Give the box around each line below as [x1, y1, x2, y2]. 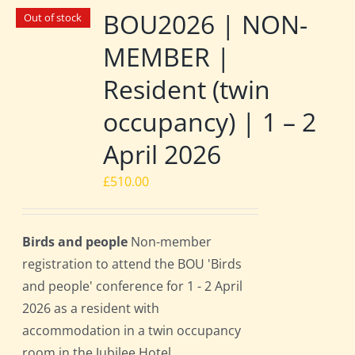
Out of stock [24, 10, 82, 25]
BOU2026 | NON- [103, 7, 308, 42]
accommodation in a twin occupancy [22, 322, 242, 340]
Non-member [128, 233, 212, 251]
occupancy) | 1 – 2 [103, 105, 317, 139]
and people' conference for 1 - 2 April [22, 277, 243, 296]
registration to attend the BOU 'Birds [22, 255, 242, 273]
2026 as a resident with [22, 300, 160, 318]
